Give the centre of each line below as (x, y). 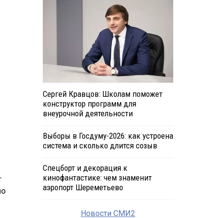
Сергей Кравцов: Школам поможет (102, 94)
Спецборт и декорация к (85, 168)
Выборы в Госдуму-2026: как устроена (108, 136)
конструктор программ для (89, 104)
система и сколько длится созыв (100, 146)
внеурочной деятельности (88, 114)
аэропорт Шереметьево (83, 188)
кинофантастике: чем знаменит (97, 178)
